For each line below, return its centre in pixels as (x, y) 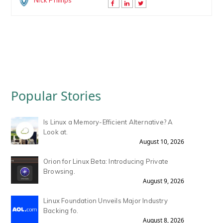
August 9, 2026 (163, 181)
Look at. (56, 132)
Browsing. (59, 171)
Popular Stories (56, 96)
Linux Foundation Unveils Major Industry (106, 201)
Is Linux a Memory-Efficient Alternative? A (108, 122)
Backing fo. (61, 211)
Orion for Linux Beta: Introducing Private (106, 162)
